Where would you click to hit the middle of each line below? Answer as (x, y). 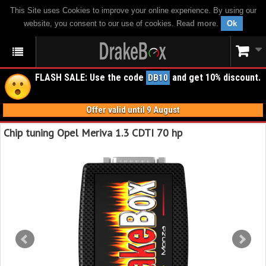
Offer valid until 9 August (133, 110)
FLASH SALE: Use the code (91, 77)
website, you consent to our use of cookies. (100, 23)
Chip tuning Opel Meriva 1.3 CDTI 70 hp (93, 133)
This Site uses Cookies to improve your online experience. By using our (133, 10)
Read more (196, 23)
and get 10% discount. (215, 77)
